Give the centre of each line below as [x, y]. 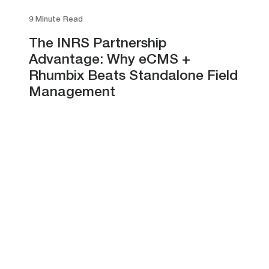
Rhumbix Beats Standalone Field [133, 77]
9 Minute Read [56, 20]
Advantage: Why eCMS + [110, 61]
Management [72, 93]
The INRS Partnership [98, 44]
